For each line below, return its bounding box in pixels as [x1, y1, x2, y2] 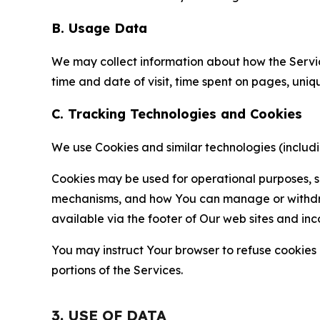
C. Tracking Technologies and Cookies [51, 106, 302, 123]
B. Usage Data [51, 20, 147, 37]
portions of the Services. [51, 263, 183, 278]
